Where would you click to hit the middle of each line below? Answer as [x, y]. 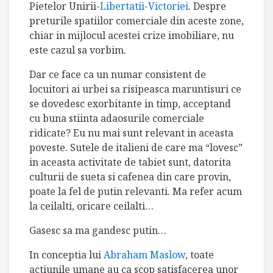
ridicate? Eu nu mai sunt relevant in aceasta [131, 133]
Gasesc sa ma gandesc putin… [98, 230]
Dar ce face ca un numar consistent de [118, 74]
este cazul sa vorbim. [78, 50]
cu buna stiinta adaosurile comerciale [117, 118]
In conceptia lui [66, 255]
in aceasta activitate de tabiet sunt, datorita [130, 162]
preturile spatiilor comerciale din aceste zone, [136, 21]
